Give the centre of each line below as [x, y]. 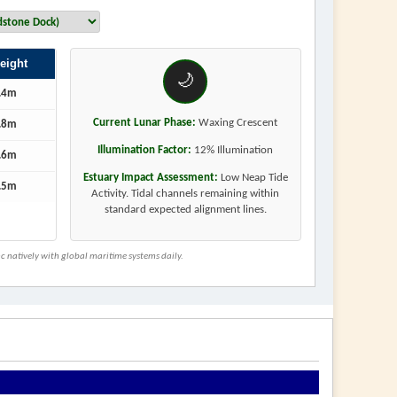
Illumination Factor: [145, 150]
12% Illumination [233, 150]
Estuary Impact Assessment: [150, 177]
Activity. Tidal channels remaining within [186, 193]
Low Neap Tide [253, 177]
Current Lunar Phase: [145, 122]
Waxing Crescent [237, 122]
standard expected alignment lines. [185, 209]
